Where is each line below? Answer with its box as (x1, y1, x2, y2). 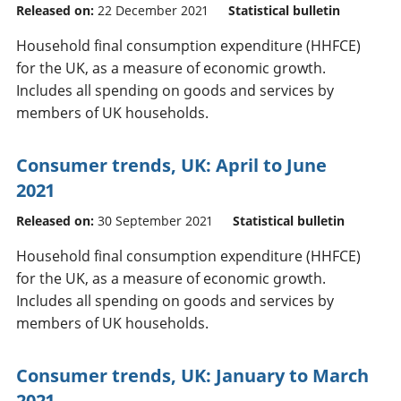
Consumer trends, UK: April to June (16, 152, 327, 177)
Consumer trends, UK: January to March (16, 363, 369, 388)
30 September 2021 (98, 211, 212, 229)
